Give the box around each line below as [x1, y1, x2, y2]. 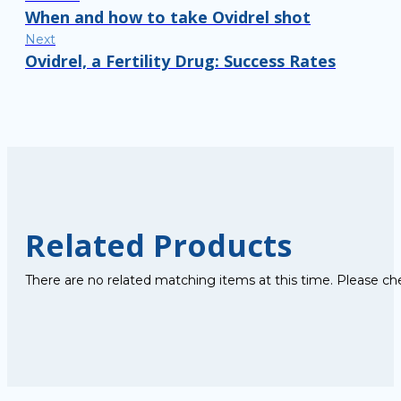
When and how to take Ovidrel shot [25, 6, 311, 28]
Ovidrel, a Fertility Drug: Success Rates [25, 50, 336, 72]
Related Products [25, 225, 292, 266]
